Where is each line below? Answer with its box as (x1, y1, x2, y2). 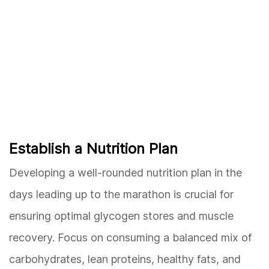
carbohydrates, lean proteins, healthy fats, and (9, 252, 241, 265)
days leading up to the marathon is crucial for (9, 187, 234, 201)
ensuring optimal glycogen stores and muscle (9, 209, 234, 222)
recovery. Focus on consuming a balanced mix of (9, 231, 252, 244)
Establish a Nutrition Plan (9, 139, 178, 157)
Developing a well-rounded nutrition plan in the (9, 166, 242, 179)
